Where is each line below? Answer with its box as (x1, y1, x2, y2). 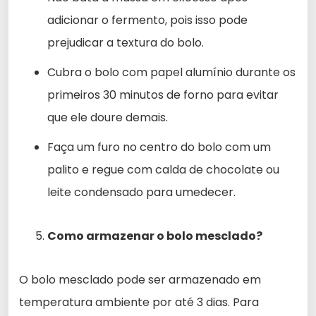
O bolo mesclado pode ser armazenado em (19, 271, 261, 288)
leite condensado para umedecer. (47, 183, 236, 200)
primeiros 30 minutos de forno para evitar (47, 86, 279, 103)
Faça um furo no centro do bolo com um (47, 138, 271, 155)
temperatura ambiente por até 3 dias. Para (19, 293, 259, 310)
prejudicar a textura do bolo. (47, 34, 204, 51)
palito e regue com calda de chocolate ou (47, 161, 279, 178)
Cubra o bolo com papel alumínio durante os (47, 63, 296, 80)
